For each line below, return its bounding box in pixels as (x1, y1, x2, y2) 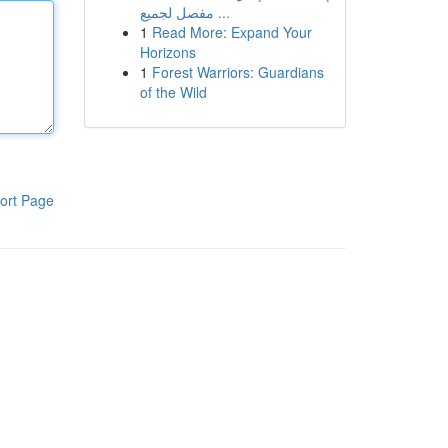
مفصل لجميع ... (213, 2, 230, 22)
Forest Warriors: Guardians (151, 62, 324, 82)
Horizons (139, 42, 196, 62)
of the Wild (139, 82, 207, 102)
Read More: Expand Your (151, 22, 312, 42)
